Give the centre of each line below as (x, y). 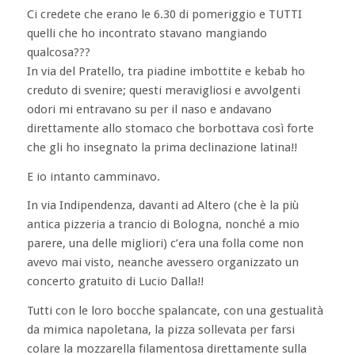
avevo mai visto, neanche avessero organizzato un (162, 263)
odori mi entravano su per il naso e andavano (149, 109)
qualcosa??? (58, 52)
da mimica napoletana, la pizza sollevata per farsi (160, 330)
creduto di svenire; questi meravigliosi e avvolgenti (163, 90)
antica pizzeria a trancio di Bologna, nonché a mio (163, 225)
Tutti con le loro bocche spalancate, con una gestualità (175, 311)
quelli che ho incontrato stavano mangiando (147, 33)
